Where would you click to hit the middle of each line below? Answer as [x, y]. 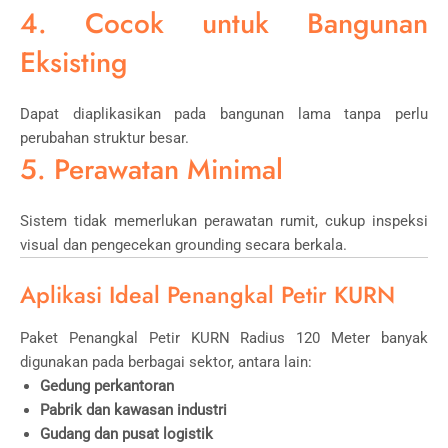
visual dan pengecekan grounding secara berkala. [183, 244]
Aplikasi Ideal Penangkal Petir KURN [207, 294]
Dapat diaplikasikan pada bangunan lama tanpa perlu [224, 113]
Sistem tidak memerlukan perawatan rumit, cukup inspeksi [224, 220]
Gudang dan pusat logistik [126, 433]
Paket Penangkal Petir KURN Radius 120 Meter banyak [224, 337]
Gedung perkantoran [107, 385]
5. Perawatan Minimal [151, 169]
